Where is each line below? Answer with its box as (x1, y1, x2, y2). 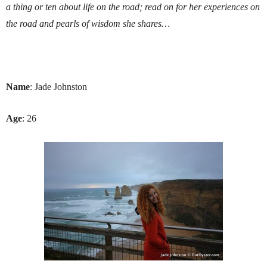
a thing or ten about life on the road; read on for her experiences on (6, 2, 260, 12)
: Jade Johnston (30, 82, 87, 92)
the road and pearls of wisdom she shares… (6, 18, 170, 29)
